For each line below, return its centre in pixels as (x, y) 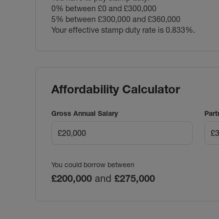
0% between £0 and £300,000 (104, 8)
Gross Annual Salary (85, 113)
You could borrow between (93, 164)
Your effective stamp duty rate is (109, 30)
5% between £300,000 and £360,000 (116, 19)
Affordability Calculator (116, 89)
